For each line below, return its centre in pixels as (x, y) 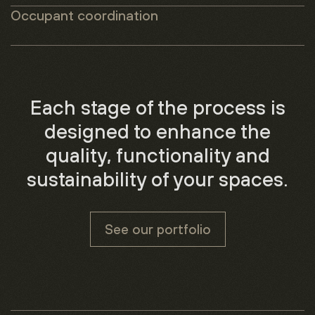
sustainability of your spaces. (157, 179)
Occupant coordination (84, 15)
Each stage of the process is (157, 107)
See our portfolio (157, 229)
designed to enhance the (157, 131)
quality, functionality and (157, 155)
